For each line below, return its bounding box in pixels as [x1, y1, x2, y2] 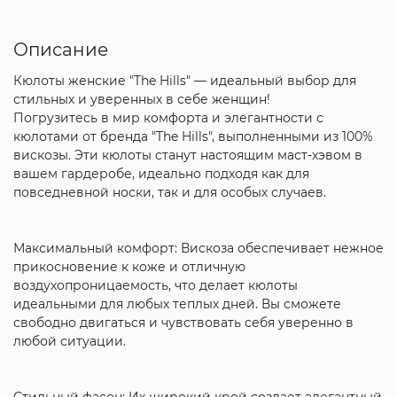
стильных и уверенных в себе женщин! [12, 90, 270, 107]
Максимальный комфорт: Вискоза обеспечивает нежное [12, 239, 384, 256]
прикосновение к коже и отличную [12, 258, 245, 275]
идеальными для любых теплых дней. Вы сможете [12, 295, 341, 312]
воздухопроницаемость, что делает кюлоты [12, 276, 298, 293]
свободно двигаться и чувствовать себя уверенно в [12, 314, 354, 331]
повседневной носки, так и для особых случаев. [12, 183, 326, 200]
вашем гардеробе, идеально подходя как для [12, 165, 309, 182]
